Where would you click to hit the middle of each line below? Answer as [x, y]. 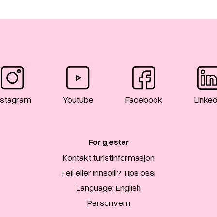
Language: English [108, 188]
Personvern [108, 203]
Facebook [144, 100]
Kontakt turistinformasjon [108, 158]
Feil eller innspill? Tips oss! [108, 173]
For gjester [108, 142]
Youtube [78, 100]
